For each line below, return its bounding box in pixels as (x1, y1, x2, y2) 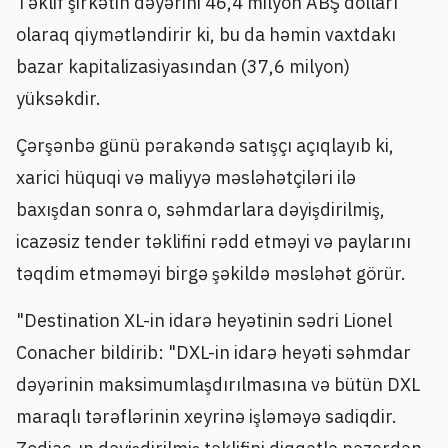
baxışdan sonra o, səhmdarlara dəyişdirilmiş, (16, 197, 385, 221)
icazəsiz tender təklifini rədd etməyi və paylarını (16, 229, 411, 253)
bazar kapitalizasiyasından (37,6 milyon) (16, 54, 350, 78)
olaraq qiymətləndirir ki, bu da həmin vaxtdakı (16, 22, 396, 46)
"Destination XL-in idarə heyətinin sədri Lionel (16, 309, 392, 333)
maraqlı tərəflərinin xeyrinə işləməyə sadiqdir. (16, 405, 397, 429)
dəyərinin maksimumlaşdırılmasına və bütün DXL (16, 373, 420, 397)
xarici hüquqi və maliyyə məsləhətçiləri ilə (16, 165, 356, 189)
